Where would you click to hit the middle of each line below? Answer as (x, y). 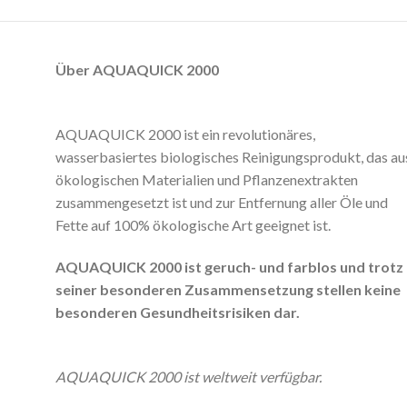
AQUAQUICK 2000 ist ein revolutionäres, (185, 134)
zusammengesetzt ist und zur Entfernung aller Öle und (221, 203)
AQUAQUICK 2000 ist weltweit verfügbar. (188, 376)
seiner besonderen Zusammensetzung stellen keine (228, 290)
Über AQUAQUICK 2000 (137, 70)
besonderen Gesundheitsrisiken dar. (177, 313)
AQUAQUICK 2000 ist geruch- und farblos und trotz (229, 267)
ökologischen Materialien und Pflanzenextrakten (206, 180)
